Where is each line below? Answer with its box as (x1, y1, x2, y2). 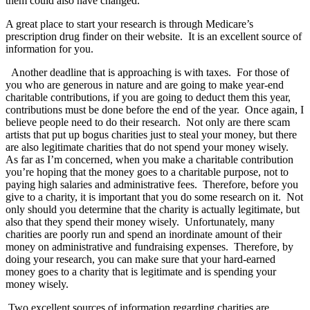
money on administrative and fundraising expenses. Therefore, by (6, 241, 293, 253)
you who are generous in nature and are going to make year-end (6, 79, 284, 91)
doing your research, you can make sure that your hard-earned (6, 253, 275, 266)
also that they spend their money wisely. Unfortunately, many (6, 216, 275, 228)
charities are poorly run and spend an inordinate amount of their (6, 228, 282, 241)
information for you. (6, 43, 93, 55)
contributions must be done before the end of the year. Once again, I (6, 104, 304, 116)
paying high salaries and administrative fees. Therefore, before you (6, 179, 298, 191)
